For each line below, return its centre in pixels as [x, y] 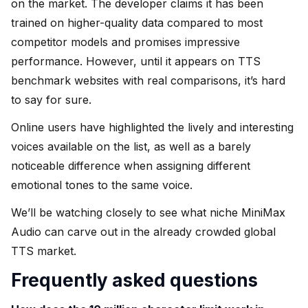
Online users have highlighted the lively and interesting [152, 127]
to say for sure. [51, 99]
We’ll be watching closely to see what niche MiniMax [148, 212]
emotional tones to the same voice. [102, 185]
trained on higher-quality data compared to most [137, 22]
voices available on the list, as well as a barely [131, 146]
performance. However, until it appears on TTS [136, 61]
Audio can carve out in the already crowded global [143, 231]
